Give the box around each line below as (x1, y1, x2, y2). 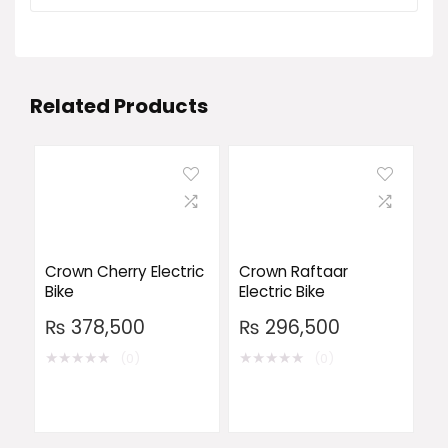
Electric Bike (238, 281, 325, 303)
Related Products (30, 92, 208, 121)
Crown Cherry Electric (44, 261, 204, 283)
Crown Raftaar (238, 261, 348, 283)
